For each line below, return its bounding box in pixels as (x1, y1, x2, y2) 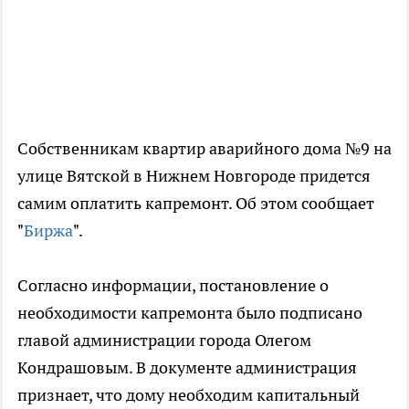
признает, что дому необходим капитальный (17, 384, 360, 406)
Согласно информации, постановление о (17, 275, 329, 297)
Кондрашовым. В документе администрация (17, 357, 357, 379)
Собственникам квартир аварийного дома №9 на (17, 138, 392, 160)
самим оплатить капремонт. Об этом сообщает (17, 193, 374, 215)
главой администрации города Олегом (17, 330, 311, 351)
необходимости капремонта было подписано (17, 302, 362, 324)
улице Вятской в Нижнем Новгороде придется (17, 165, 371, 187)
